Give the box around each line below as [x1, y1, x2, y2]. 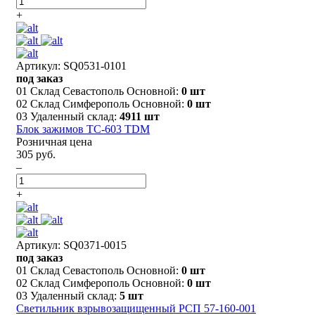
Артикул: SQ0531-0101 [16, 59, 127, 72]
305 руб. [16, 148, 56, 160]
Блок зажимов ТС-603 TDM [16, 122, 150, 135]
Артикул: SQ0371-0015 [16, 238, 127, 251]
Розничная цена [16, 135, 92, 148]
